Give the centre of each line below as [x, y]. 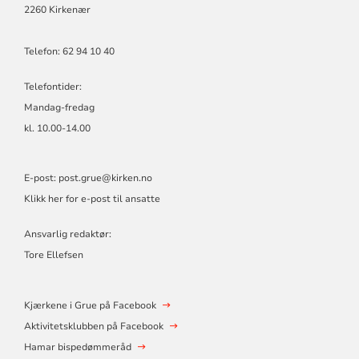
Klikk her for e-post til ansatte [93, 198]
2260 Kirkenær [57, 9]
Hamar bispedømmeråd [77, 347]
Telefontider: [52, 86]
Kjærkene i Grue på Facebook [90, 305]
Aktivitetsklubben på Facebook [93, 326]
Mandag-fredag [59, 107]
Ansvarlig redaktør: [67, 234]
